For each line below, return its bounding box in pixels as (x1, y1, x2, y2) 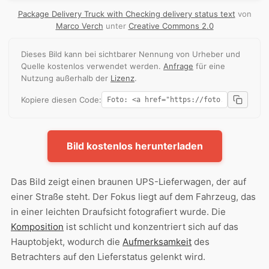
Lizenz (110, 73, 134, 83)
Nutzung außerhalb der (21, 73, 110, 83)
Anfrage (163, 61, 193, 71)
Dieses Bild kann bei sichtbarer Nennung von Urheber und (21, 49, 240, 59)
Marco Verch (55, 20, 103, 31)
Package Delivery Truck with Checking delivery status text (17, 8, 235, 19)
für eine (193, 61, 225, 71)
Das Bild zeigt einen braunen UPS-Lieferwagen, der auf (11, 175, 246, 187)
